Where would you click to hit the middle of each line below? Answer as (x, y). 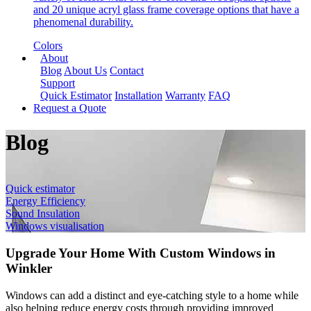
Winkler (29, 268)
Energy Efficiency (45, 201)
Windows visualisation (55, 226)
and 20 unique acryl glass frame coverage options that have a (166, 10)
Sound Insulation (43, 214)
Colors (48, 46)
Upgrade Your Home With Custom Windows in (141, 253)
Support (58, 83)
